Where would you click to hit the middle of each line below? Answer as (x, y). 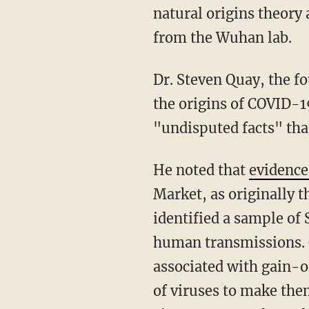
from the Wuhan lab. (222, 37)
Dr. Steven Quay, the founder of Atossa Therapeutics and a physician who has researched (158, 79)
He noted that (207, 170)
